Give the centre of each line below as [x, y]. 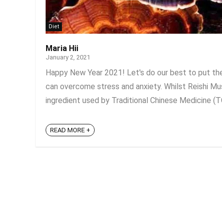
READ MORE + [70, 130]
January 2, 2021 [68, 57]
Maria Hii [62, 48]
